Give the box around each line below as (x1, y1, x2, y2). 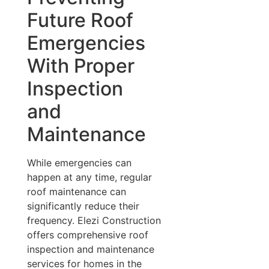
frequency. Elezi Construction (26, 214, 161, 226)
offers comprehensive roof (26, 228, 148, 241)
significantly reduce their (26, 199, 139, 212)
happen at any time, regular (26, 171, 152, 183)
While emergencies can (26, 156, 131, 169)
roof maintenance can (26, 185, 126, 198)
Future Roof (26, 8, 133, 32)
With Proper (26, 53, 134, 77)
